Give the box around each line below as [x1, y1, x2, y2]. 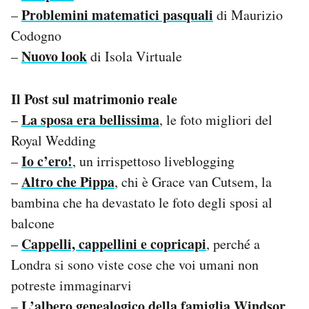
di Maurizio [213, 5, 283, 24]
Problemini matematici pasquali [21, 4, 213, 25]
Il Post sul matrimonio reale [11, 88, 177, 109]
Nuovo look [21, 46, 87, 66]
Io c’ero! [21, 150, 72, 171]
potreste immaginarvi [11, 275, 132, 295]
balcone [11, 213, 54, 232]
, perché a [206, 234, 260, 253]
